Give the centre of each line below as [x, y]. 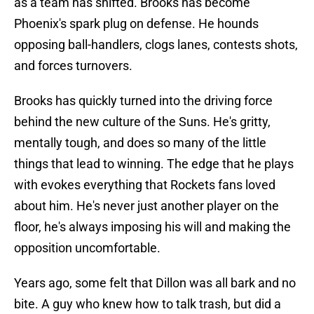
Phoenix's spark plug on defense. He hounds [136, 24]
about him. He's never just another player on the [146, 206]
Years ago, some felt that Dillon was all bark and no [155, 283]
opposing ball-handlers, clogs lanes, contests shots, [156, 45]
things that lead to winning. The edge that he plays [154, 164]
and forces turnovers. [73, 66]
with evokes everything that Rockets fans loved [145, 185]
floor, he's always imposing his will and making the [152, 227]
